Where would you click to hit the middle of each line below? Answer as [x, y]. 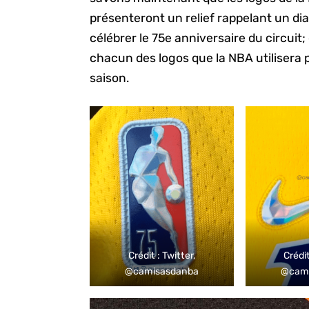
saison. [110, 78]
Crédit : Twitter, [162, 255]
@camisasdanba [162, 271]
